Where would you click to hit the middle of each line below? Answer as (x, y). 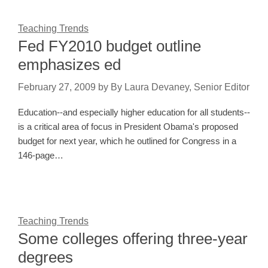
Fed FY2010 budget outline (109, 46)
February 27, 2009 (57, 87)
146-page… (41, 156)
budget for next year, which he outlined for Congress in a (127, 141)
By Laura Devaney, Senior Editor (180, 87)
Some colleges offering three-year (133, 239)
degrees (45, 258)
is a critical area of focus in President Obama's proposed (128, 127)
